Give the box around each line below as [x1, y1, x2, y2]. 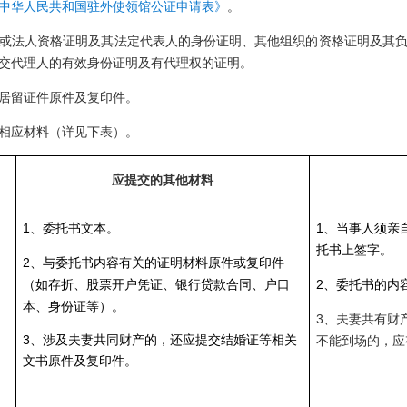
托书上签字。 [315, 243, 392, 257]
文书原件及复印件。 [22, 353, 150, 368]
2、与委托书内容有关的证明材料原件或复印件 [22, 255, 284, 270]
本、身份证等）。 [22, 299, 124, 313]
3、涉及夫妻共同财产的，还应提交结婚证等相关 [22, 333, 297, 347]
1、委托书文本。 [22, 221, 119, 235]
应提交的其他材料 [111, 173, 213, 187]
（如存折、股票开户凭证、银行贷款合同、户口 [22, 277, 290, 292]
